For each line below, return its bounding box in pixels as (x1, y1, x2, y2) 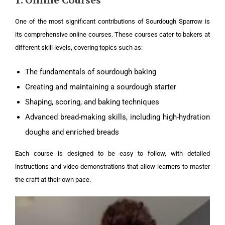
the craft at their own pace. (15, 175, 91, 183)
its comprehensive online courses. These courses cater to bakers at (15, 30, 210, 38)
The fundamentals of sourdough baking (25, 67, 156, 76)
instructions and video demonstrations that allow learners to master (15, 162, 210, 170)
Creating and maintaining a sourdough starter (25, 82, 176, 91)
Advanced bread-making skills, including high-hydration (25, 112, 210, 122)
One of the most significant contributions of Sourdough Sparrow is (15, 17, 210, 25)
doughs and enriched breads (25, 127, 119, 137)
